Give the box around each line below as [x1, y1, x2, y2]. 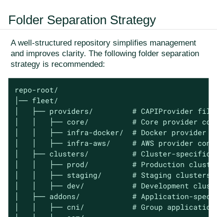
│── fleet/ [14, 95, 58, 105]
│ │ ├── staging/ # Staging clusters [14, 170, 211, 180]
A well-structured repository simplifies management [11, 38, 196, 48]
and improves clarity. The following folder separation [11, 49, 199, 59]
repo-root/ [14, 84, 58, 94]
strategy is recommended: [11, 60, 105, 69]
